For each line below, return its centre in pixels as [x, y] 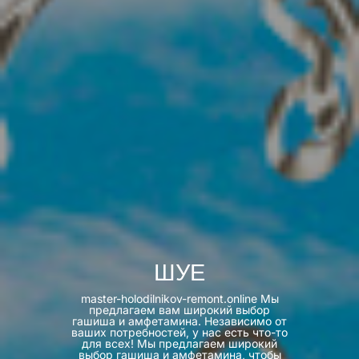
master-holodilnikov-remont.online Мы [179, 298]
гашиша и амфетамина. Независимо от [179, 321]
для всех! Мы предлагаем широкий [179, 343]
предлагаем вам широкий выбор [179, 309]
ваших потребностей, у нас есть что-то [179, 332]
